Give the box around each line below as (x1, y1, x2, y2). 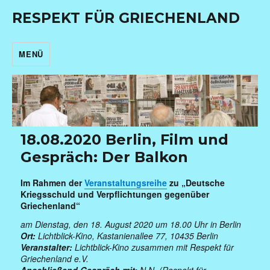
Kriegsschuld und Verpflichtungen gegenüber (20, 187, 210, 200)
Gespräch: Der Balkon (20, 148, 189, 166)
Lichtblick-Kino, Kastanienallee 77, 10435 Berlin (36, 229, 219, 242)
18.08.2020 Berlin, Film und (20, 130, 229, 148)
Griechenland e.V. (20, 252, 92, 265)
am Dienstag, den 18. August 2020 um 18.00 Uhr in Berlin (20, 218, 242, 230)
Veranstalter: (20, 240, 73, 253)
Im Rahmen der (20, 176, 85, 189)
